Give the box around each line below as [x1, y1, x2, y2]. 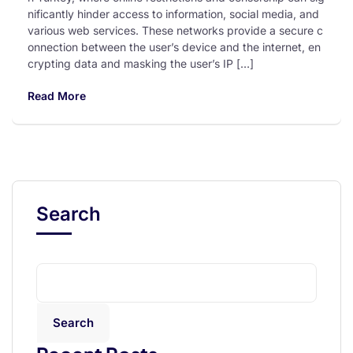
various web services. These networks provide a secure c [28, 24, 323, 38]
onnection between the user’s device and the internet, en [28, 40, 321, 54]
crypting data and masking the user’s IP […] [28, 57, 254, 71]
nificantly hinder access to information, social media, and [28, 7, 319, 21]
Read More [28, 89, 86, 103]
